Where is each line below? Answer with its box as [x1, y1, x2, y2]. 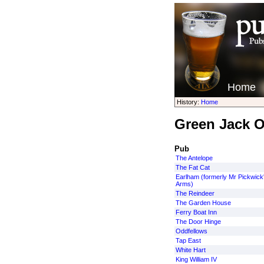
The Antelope [175, 154, 213, 161]
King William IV [175, 256, 217, 263]
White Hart [175, 246, 206, 253]
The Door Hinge [175, 218, 221, 225]
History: [176, 98, 201, 105]
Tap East [175, 237, 201, 244]
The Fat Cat [175, 164, 210, 171]
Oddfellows [175, 227, 207, 235]
